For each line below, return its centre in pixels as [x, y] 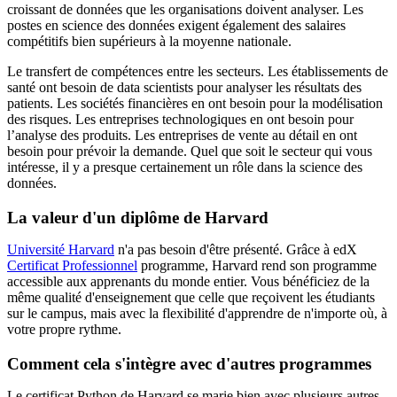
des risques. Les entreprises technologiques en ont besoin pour [180, 120]
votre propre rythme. [64, 330]
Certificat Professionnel [72, 266]
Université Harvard [61, 250]
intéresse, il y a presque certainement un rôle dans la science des [185, 167]
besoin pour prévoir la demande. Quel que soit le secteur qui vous [190, 152]
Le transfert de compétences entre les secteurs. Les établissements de [198, 72]
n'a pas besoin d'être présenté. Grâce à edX [236, 250]
